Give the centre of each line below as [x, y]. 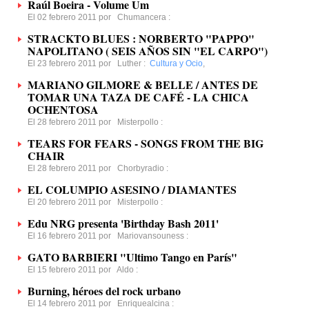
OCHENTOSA [63, 109]
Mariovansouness [151, 236]
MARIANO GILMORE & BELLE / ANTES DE [143, 84]
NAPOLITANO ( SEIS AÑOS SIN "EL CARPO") [148, 51]
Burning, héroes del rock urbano [104, 291]
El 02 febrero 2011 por [72, 17]
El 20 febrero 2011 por [72, 202]
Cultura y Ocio [176, 63]
